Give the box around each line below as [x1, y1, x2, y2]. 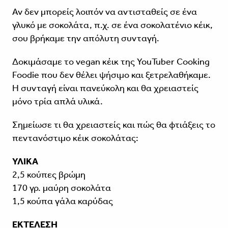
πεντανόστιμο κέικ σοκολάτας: [12, 132, 138, 144]
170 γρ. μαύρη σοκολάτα [12, 182, 111, 194]
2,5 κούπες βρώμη [12, 169, 85, 181]
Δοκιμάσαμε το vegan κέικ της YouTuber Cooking [12, 56, 210, 68]
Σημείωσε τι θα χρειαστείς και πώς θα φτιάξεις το [12, 119, 215, 131]
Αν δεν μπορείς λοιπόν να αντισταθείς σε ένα [12, 6, 197, 18]
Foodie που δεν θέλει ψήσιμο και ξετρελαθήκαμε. [12, 69, 211, 81]
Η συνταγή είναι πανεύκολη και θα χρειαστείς [12, 82, 198, 94]
